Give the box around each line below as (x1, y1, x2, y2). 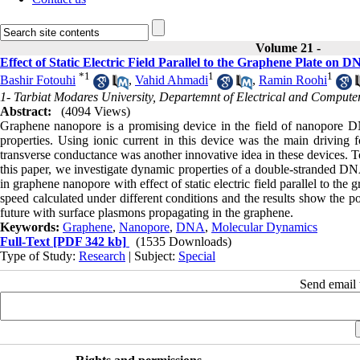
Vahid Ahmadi (135, 73, 208, 88)
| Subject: (125, 248, 178, 263)
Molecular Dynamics (211, 219, 317, 234)
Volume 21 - (256, 41, 324, 55)
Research (79, 248, 125, 263)
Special (178, 248, 215, 263)
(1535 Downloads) (136, 234, 231, 248)
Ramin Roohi (259, 73, 327, 88)
